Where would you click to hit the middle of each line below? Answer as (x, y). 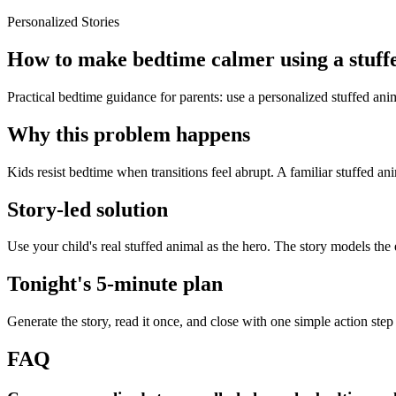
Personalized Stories (63, 22)
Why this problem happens (129, 134)
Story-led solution (88, 209)
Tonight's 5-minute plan (115, 284)
